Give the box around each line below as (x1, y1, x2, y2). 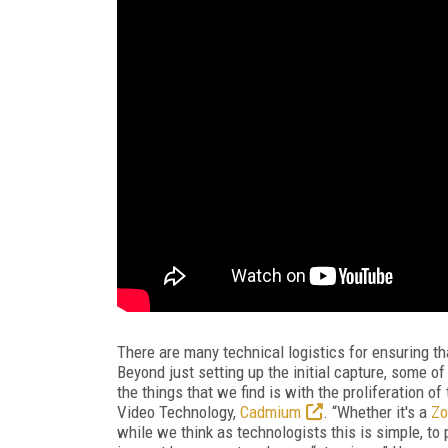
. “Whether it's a (323, 401, 431, 422)
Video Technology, (117, 401, 240, 422)
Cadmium (240, 401, 301, 422)
